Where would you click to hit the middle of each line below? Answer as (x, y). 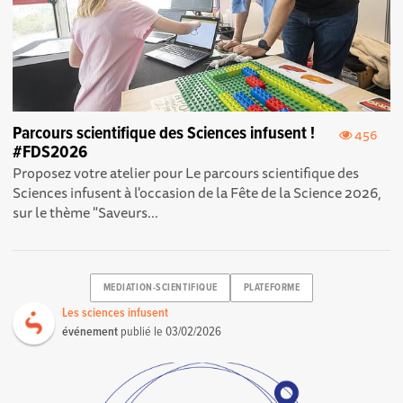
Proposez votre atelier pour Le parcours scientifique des (186, 172)
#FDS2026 (50, 152)
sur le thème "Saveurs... (86, 212)
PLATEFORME (272, 288)
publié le (142, 331)
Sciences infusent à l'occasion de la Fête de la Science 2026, (197, 192)
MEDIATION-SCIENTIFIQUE (160, 288)
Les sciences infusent (116, 313)
